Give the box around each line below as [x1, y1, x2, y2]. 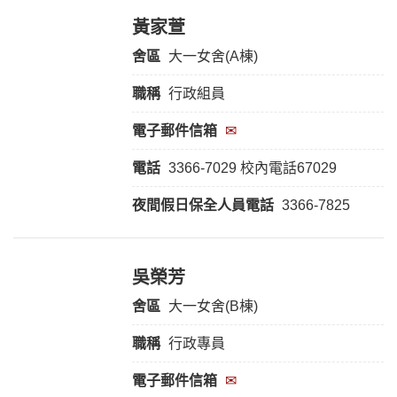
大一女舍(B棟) [167, 299, 258, 315]
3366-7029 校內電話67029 [167, 160, 337, 176]
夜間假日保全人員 [131, 198, 245, 214]
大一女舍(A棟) [167, 49, 258, 65]
